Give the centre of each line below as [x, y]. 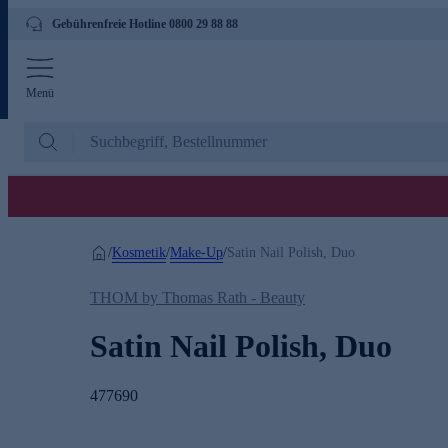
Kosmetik [139, 252]
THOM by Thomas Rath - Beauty [197, 297]
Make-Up [196, 252]
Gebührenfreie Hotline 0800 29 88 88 [145, 24]
